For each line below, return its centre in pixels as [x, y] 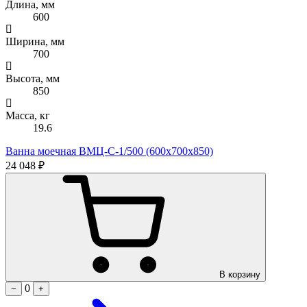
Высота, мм [33, 78]
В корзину [240, 274]
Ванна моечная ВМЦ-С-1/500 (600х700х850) [109, 151]
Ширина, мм [35, 41]
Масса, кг [28, 115]
